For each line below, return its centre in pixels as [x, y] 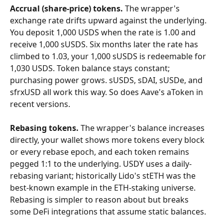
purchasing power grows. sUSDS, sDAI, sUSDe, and [107, 80]
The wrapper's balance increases [143, 128]
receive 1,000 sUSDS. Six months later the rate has [105, 44]
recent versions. [40, 104]
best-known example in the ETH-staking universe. [104, 188]
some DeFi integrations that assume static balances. [108, 212]
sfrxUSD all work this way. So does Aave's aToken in [108, 92]
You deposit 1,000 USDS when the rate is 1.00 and [104, 32]
